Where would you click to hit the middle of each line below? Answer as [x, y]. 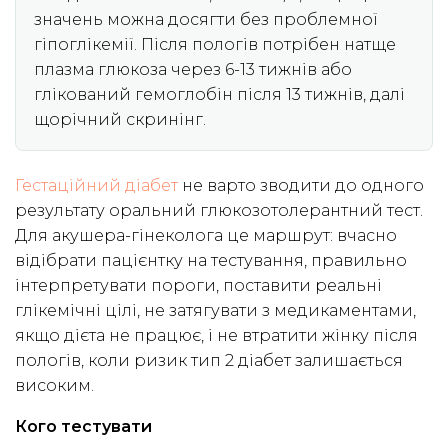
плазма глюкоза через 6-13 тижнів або [193, 70]
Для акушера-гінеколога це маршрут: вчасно [206, 236]
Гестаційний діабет [96, 186]
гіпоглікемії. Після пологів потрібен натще [215, 45]
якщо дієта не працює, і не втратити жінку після [216, 336]
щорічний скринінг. [120, 120]
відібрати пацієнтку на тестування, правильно [211, 261]
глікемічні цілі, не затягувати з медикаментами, [215, 311]
